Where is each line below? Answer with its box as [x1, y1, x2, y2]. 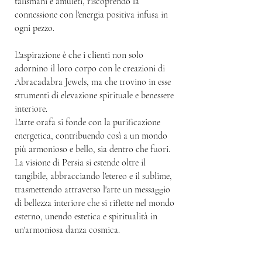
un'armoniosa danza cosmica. [15, 224, 120, 236]
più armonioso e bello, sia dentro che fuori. [15, 143, 170, 155]
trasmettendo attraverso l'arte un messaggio [15, 184, 170, 195]
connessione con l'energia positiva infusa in [15, 9, 168, 20]
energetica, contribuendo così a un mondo [15, 130, 167, 142]
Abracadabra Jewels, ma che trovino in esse [15, 76, 171, 88]
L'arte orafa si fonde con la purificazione [15, 116, 160, 128]
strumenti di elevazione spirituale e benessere [15, 89, 174, 101]
